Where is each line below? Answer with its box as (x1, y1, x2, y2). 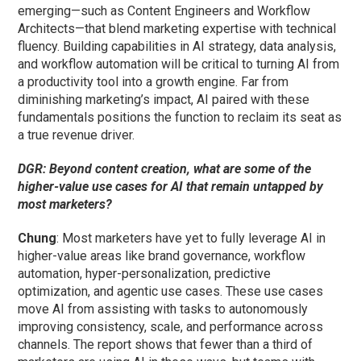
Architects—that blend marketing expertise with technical (18, 21, 337, 37)
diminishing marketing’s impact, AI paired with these (18, 92, 310, 108)
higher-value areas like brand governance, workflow (18, 248, 306, 264)
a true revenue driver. (18, 127, 135, 143)
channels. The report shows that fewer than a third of (18, 337, 313, 353)
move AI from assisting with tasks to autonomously (18, 301, 309, 317)
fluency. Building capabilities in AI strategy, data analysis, (18, 39, 337, 55)
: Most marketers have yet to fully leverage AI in (56, 230, 326, 247)
